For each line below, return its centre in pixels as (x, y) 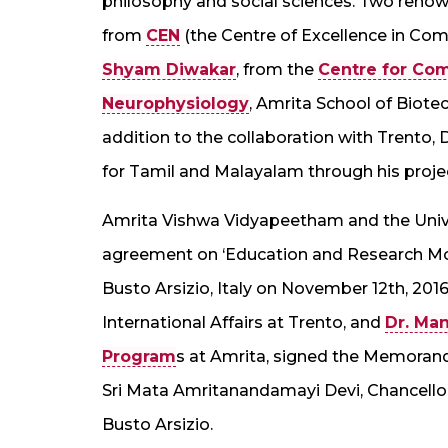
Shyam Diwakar (169, 69)
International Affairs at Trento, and (243, 322)
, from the (277, 69)
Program (139, 356)
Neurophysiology (175, 103)
